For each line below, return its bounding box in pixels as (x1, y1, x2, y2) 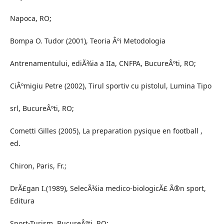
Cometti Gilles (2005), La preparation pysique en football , (10, 126, 202, 135)
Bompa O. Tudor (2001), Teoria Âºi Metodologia (10, 36, 165, 45)
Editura (10, 196, 34, 205)
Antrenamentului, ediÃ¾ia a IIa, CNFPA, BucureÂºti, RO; (10, 58, 196, 68)
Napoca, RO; (10, 13, 51, 23)
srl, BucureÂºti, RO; (10, 103, 74, 113)
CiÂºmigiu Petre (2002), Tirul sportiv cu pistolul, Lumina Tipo (10, 81, 211, 90)
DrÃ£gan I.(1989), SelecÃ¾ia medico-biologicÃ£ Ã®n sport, (10, 183, 206, 193)
